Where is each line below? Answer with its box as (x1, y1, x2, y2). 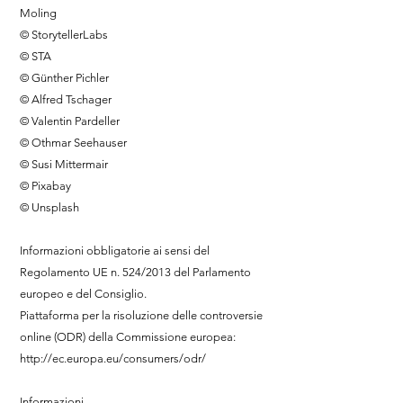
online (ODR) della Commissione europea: (20, 330, 236, 344)
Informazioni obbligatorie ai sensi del (20, 244, 210, 257)
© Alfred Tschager (20, 93, 112, 106)
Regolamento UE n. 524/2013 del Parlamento (20, 265, 251, 279)
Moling (20, 6, 57, 20)
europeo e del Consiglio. (20, 287, 147, 300)
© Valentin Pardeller (20, 114, 120, 128)
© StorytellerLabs (20, 28, 108, 41)
